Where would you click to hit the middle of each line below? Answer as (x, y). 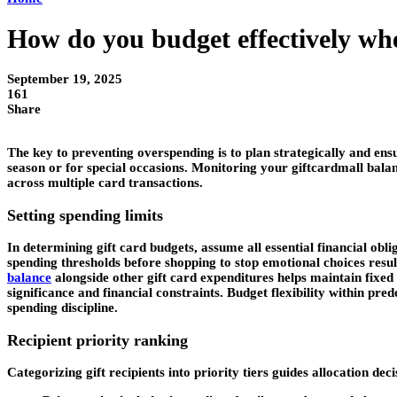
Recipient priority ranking (97, 340)
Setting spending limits (85, 215)
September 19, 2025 (65, 79)
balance (29, 278)
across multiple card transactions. (105, 183)
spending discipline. (62, 308)
